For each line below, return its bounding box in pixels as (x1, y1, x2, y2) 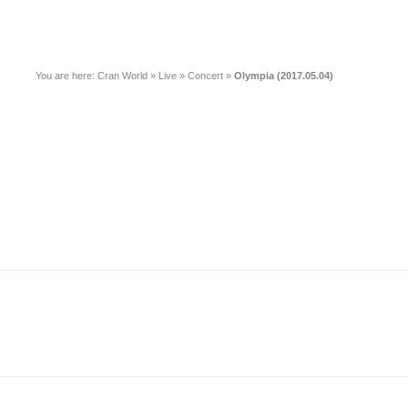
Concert (188, 70, 223, 81)
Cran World (97, 70, 148, 81)
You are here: (36, 70, 97, 81)
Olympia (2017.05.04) (234, 70, 333, 81)
